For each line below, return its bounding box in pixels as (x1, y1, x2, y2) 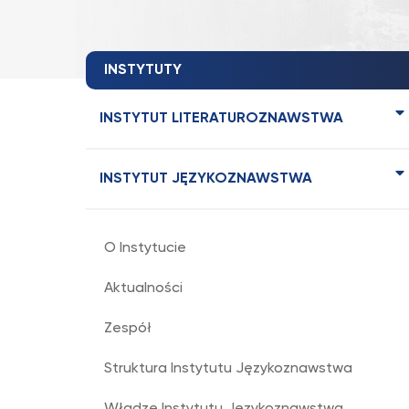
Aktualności (104, 281, 183, 296)
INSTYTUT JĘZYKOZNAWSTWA (100, 172, 312, 186)
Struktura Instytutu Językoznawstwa (104, 362, 352, 376)
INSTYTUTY (104, 63, 182, 78)
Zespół (104, 321, 152, 336)
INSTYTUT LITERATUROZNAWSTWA (100, 111, 343, 126)
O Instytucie (104, 241, 186, 256)
